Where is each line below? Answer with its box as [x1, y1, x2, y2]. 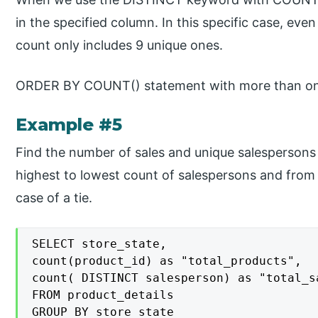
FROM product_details [32, 287, 175, 302]
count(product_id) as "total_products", [32, 253, 302, 268]
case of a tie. [16, 190, 93, 205]
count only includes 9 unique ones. [16, 38, 224, 53]
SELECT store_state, [32, 236, 168, 251]
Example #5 [16, 114, 123, 135]
